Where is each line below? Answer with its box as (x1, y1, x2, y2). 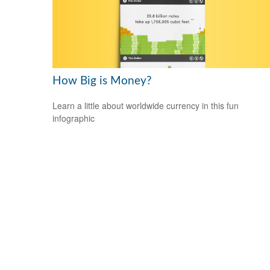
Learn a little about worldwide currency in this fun (52, 99, 239, 111)
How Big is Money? (52, 75, 152, 87)
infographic (52, 111, 95, 124)
